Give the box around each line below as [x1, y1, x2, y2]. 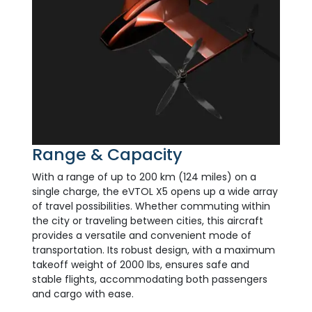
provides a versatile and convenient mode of [32, 228, 252, 243]
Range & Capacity [32, 143, 183, 166]
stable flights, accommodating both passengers [32, 272, 268, 287]
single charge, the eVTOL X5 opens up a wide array [32, 185, 279, 199]
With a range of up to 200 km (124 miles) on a [32, 170, 257, 185]
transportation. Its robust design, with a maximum [32, 243, 276, 258]
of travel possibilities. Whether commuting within [32, 199, 271, 214]
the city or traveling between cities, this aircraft [32, 214, 264, 228]
